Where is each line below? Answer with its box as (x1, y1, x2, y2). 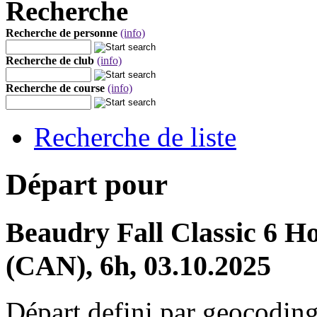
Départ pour (6, 167, 168, 201)
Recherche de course (6, 82, 105, 94)
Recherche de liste (34, 122, 236, 152)
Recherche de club (6, 54, 94, 67)
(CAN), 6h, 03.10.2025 (6, 249, 271, 282)
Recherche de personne (6, 27, 117, 39)
